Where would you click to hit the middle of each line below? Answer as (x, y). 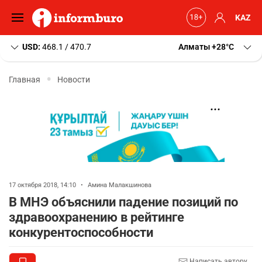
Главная (25, 79)
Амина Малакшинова (120, 185)
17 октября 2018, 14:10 (43, 185)
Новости (74, 79)
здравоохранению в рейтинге (96, 217)
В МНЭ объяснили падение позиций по (123, 202)
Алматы (194, 47)
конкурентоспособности (81, 232)
